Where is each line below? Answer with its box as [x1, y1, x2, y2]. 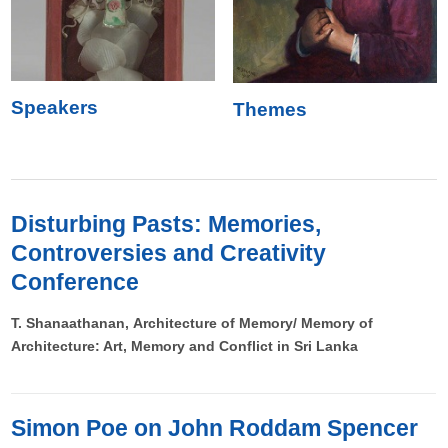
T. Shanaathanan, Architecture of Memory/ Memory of [11, 315, 374, 332]
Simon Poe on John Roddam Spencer [11, 415, 419, 442]
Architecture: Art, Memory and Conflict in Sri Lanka [11, 338, 359, 355]
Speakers [11, 97, 99, 119]
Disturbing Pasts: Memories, [11, 211, 322, 238]
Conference [11, 269, 140, 296]
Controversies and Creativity [11, 240, 327, 267]
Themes [232, 99, 307, 121]
